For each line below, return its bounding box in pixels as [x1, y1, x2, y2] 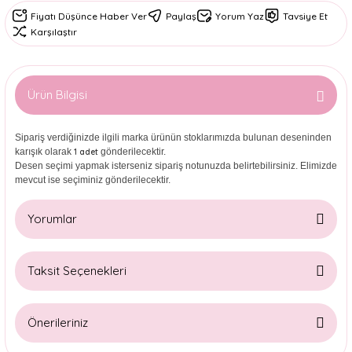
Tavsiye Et [283, 9, 328, 22]
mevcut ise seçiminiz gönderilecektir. [15, 174, 170, 185]
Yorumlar [27, 211, 77, 226]
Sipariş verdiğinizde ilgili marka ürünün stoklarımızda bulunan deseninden [15, 132, 332, 143]
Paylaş [166, 9, 196, 22]
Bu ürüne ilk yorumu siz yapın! [101, 280, 251, 293]
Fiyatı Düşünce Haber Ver [31, 9, 147, 22]
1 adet [74, 147, 98, 157]
